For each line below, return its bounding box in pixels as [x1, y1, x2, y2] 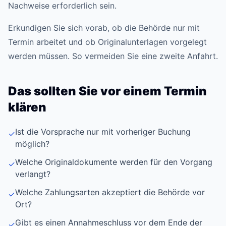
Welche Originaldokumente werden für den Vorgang [15, 157, 212, 167]
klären [8, 100, 46, 115]
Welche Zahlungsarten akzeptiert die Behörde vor [15, 187, 205, 197]
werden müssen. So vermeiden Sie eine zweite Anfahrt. [8, 51, 218, 61]
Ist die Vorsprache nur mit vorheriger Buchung [15, 127, 191, 137]
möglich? [15, 139, 49, 149]
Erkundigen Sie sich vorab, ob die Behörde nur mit [8, 23, 200, 33]
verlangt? [15, 169, 50, 179]
